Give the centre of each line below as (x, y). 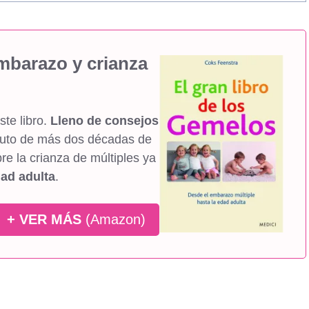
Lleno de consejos (104, 120)
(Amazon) (113, 219)
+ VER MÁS (44, 219)
